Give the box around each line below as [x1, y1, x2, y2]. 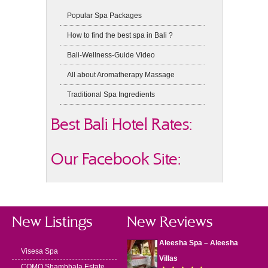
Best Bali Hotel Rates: [51, 115, 193, 133]
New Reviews [126, 213, 213, 230]
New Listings [12, 213, 93, 230]
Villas [159, 254, 178, 263]
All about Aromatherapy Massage [67, 71, 175, 79]
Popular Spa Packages [67, 11, 142, 20]
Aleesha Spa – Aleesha [159, 239, 238, 247]
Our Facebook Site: [51, 150, 182, 168]
